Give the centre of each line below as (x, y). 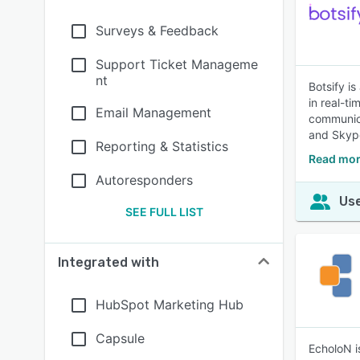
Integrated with (108, 262)
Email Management (153, 112)
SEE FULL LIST (164, 212)
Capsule (120, 338)
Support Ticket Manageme (177, 64)
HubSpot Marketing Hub (170, 305)
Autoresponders (144, 180)
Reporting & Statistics (162, 146)
